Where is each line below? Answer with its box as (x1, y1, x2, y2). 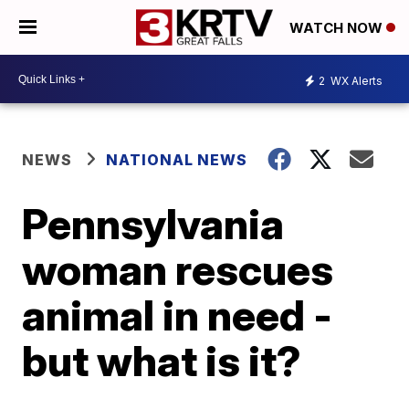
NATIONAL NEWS (106, 151, 248, 169)
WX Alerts (328, 73, 383, 88)
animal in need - (22, 289, 333, 341)
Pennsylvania (22, 198, 285, 249)
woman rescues (22, 244, 334, 295)
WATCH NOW (289, 19, 386, 37)
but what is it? (22, 335, 302, 386)
